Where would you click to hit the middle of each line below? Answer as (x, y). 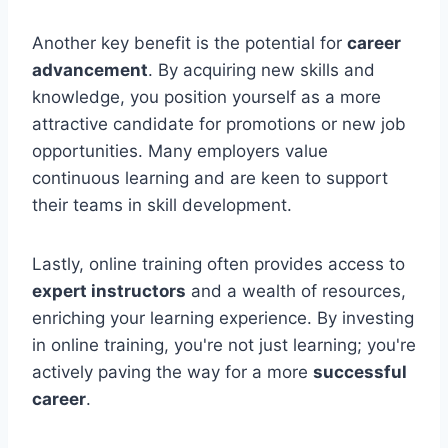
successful (360, 371)
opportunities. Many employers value (180, 150)
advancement (90, 69)
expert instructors (109, 290)
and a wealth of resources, (296, 290)
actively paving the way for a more (172, 371)
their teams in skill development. (162, 204)
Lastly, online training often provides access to (218, 263)
